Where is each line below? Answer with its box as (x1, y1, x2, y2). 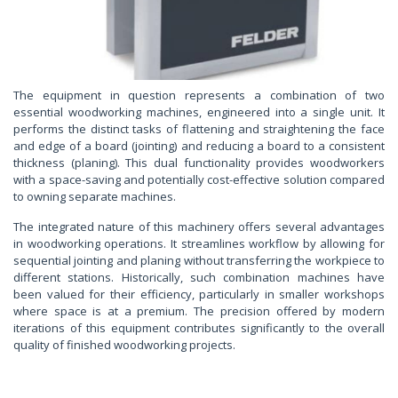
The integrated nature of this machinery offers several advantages (13, 219, 385, 235)
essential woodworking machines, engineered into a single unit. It (13, 104, 385, 121)
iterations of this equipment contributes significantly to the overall (13, 320, 385, 337)
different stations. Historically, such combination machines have (13, 269, 385, 286)
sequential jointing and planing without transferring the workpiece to (13, 252, 385, 269)
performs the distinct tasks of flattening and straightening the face (13, 121, 385, 138)
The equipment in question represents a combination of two (13, 87, 385, 104)
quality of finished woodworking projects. (13, 337, 235, 354)
